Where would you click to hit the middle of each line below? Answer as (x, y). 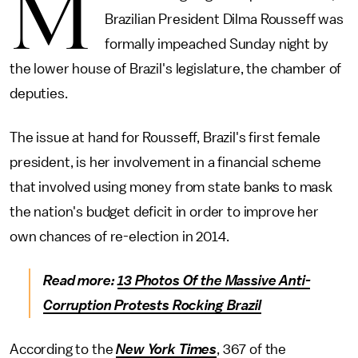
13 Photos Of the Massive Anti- (214, 280)
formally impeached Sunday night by (216, 44)
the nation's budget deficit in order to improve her (164, 212)
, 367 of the (252, 349)
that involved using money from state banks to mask (171, 187)
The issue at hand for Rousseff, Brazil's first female (165, 137)
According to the (63, 349)
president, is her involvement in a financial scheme (165, 162)
